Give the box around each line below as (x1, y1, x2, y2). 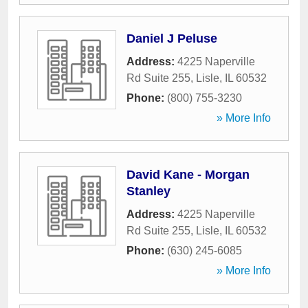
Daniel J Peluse (126, 32, 217, 45)
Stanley (126, 184, 170, 198)
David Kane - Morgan (126, 168, 250, 181)
